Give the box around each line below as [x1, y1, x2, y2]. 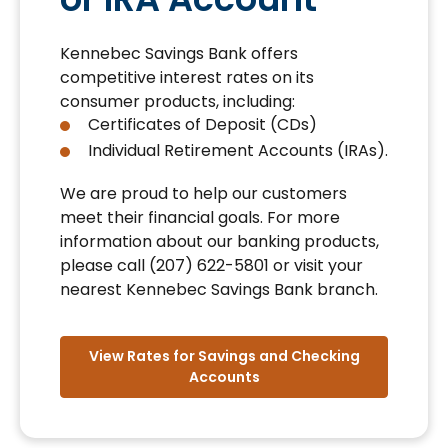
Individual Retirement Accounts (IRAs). [88, 139, 388, 162]
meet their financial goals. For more [60, 206, 340, 229]
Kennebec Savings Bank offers [60, 42, 298, 65]
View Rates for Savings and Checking [88, 346, 360, 366]
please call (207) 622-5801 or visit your [60, 254, 363, 277]
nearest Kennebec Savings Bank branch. [60, 278, 378, 301]
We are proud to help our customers [60, 182, 347, 205]
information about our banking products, [60, 230, 379, 253]
